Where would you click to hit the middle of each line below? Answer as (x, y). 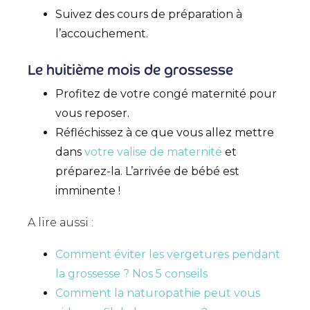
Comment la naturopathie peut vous (158, 293)
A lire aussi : (62, 222)
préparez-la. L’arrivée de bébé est (147, 172)
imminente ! (89, 191)
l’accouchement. (102, 34)
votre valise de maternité (153, 152)
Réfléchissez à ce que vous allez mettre (165, 133)
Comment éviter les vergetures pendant (168, 254)
